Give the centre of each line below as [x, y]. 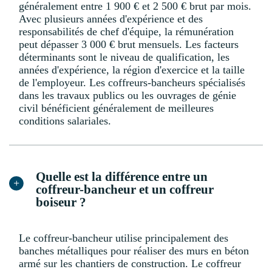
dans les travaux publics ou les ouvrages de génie [127, 96]
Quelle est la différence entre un [122, 177]
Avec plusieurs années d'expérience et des [111, 19]
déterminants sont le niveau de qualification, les [124, 57]
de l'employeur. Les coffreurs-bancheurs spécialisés [132, 83]
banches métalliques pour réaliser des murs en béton [134, 251]
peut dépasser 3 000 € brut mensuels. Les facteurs [129, 45]
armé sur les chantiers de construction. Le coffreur [130, 264]
